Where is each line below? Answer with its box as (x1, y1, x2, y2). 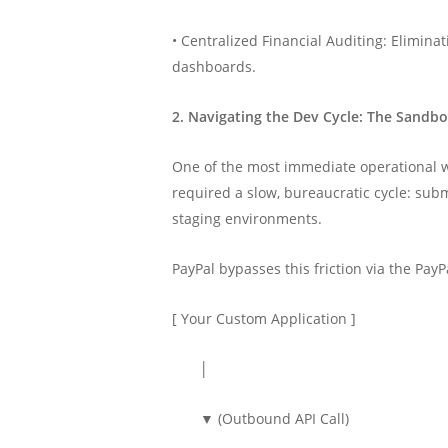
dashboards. (172, 57, 257, 76)
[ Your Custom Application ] (172, 309, 357, 328)
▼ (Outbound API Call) (172, 409, 350, 428)
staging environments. (172, 209, 323, 228)
